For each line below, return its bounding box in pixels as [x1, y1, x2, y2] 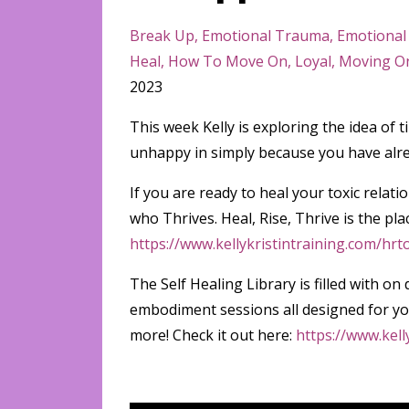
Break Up [130, 26, 194, 46]
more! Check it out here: [130, 325, 296, 345]
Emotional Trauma [202, 26, 330, 46]
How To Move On [168, 51, 288, 71]
